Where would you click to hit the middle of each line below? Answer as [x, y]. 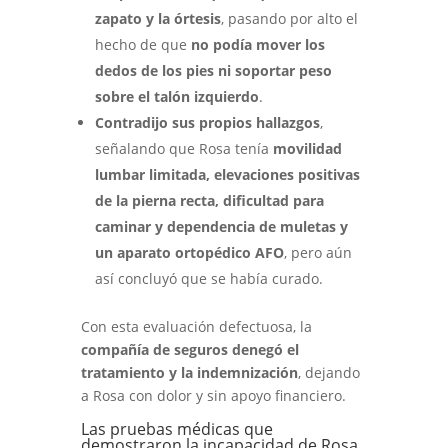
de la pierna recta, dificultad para [209, 200]
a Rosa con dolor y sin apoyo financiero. [213, 395]
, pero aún [317, 252]
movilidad [307, 148]
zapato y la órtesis [157, 18]
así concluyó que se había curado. [208, 278]
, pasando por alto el [289, 18]
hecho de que [142, 44]
